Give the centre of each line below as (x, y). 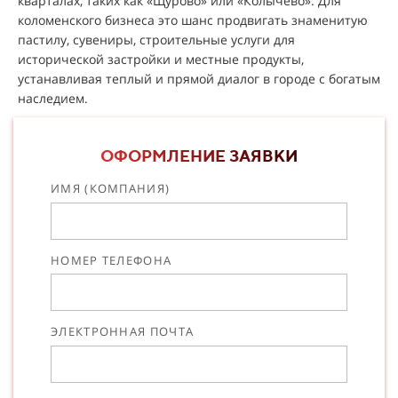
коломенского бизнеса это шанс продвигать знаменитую (193, 20)
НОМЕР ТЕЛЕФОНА (111, 260)
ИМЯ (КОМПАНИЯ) (111, 188)
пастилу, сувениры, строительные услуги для (156, 40)
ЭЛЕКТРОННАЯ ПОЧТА (123, 331)
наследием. (53, 98)
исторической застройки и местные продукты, (161, 59)
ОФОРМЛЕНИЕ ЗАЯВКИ (199, 156)
